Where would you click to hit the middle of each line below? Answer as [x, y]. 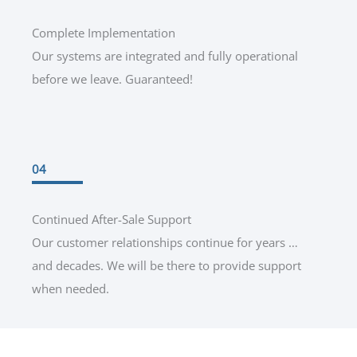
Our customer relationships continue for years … [165, 243]
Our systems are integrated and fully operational [165, 55]
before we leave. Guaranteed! [112, 78]
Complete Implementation [104, 32]
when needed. [71, 289]
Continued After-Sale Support [112, 220]
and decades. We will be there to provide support [167, 266]
